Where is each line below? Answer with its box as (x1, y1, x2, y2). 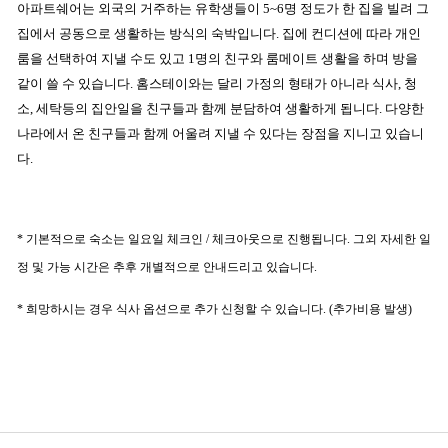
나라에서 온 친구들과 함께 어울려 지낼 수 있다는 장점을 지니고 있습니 (17, 126, 424, 142)
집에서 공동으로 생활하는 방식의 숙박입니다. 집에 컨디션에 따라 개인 (17, 26, 421, 42)
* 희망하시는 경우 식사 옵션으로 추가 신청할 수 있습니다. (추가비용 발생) (17, 302, 412, 317)
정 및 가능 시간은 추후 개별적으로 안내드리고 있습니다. (17, 260, 317, 275)
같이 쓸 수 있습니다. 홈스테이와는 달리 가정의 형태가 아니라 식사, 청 (17, 76, 417, 92)
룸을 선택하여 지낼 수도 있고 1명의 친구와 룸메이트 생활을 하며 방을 (17, 51, 418, 67)
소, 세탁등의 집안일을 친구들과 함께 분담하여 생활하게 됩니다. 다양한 (17, 101, 424, 117)
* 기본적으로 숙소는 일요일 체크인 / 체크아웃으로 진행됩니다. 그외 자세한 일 (17, 232, 431, 247)
